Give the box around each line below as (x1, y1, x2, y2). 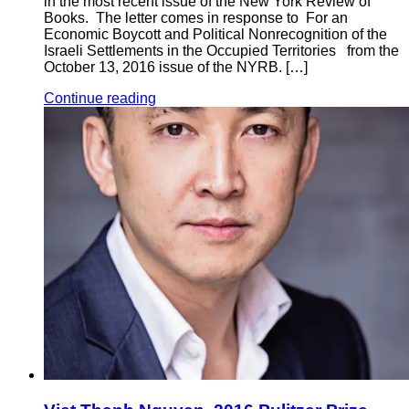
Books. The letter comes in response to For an (44, 10, 348, 26)
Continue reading (44, 90, 156, 107)
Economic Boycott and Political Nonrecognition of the (44, 26, 387, 43)
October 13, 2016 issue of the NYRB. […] (44, 59, 308, 76)
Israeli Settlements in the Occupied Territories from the (44, 43, 399, 59)
